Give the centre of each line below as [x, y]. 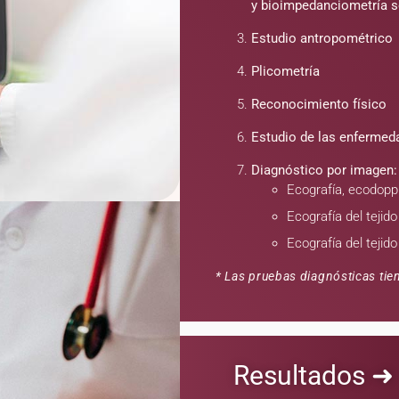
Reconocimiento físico [319, 105]
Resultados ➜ [313, 376]
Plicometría [285, 72]
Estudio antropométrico [322, 39]
